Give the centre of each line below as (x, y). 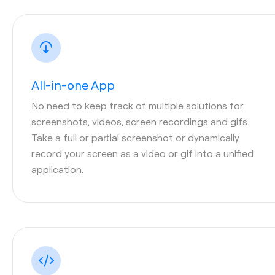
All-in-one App (73, 84)
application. (57, 169)
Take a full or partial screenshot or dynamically (135, 137)
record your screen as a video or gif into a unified (142, 153)
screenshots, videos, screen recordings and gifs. (140, 121)
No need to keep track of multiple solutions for (137, 105)
